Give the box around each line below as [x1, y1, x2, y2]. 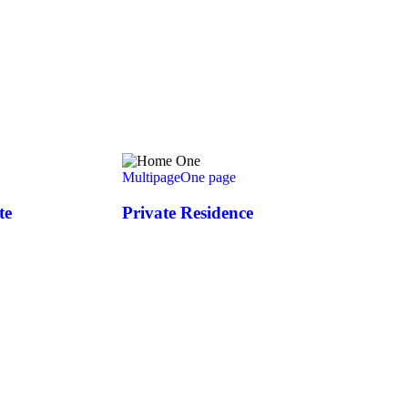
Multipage [122, 168, 180, 185]
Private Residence [122, 202, 253, 222]
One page [180, 168, 236, 185]
